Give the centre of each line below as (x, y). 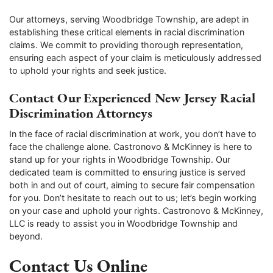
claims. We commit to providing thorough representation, (126, 45)
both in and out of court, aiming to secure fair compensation (132, 185)
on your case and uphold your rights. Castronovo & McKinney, (136, 210)
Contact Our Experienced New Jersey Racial (133, 97)
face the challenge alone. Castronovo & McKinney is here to (131, 146)
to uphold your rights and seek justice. (88, 71)
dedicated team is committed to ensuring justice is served (127, 172)
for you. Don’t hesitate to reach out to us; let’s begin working (133, 197)
